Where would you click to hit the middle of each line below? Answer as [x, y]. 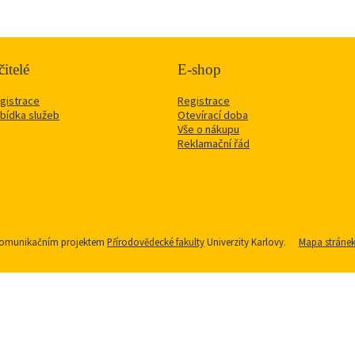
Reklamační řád [214, 144]
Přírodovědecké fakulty [156, 241]
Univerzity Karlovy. [246, 241]
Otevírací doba [213, 115]
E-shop [199, 70]
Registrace [204, 101]
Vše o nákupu [208, 130]
